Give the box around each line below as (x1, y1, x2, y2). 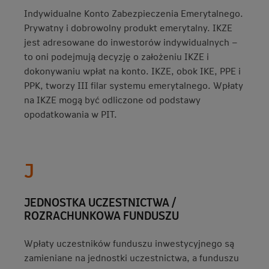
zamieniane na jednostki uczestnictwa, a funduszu (24, 251, 239, 264)
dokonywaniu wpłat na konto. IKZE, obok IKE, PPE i (24, 64, 241, 77)
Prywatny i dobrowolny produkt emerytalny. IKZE (24, 21, 232, 34)
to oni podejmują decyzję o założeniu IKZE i (24, 50, 209, 62)
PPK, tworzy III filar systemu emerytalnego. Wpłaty (24, 79, 243, 91)
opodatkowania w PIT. (24, 107, 119, 120)
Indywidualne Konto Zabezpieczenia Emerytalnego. (24, 7, 243, 19)
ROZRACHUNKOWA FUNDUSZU (24, 207, 179, 223)
